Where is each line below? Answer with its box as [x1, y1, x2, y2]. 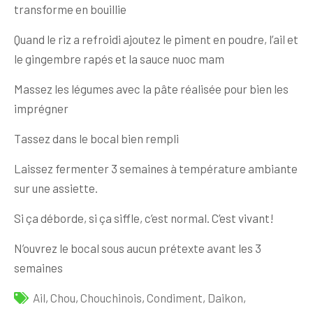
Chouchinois [80, 290, 142, 305]
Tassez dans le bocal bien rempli [14, 131, 179, 145]
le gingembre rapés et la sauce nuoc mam [14, 51, 224, 66]
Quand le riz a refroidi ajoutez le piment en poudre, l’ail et [14, 31, 298, 46]
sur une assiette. [14, 180, 98, 195]
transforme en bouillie [14, 1, 126, 16]
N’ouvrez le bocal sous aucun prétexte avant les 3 [14, 240, 261, 255]
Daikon [208, 290, 243, 305]
